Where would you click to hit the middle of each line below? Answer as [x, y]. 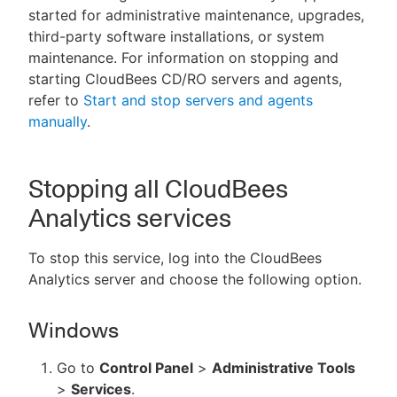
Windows [74, 330]
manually [58, 121]
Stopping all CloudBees [158, 189]
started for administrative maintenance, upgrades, [196, 15]
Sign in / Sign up [206, 124]
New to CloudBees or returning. [206, 83]
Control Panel [146, 368]
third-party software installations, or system [176, 36]
